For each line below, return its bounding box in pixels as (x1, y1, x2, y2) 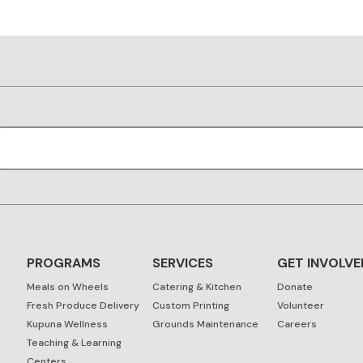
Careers (277, 317, 318, 331)
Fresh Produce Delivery (26, 298, 139, 312)
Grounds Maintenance (152, 317, 258, 331)
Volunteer (277, 298, 325, 312)
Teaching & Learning (26, 335, 122, 349)
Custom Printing (152, 298, 229, 312)
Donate (277, 280, 314, 293)
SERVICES (152, 254, 213, 271)
